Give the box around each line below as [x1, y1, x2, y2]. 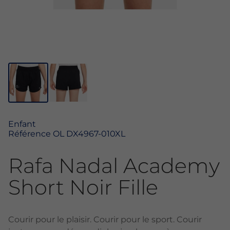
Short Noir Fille [8, 175, 158, 200]
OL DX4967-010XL [53, 129, 125, 139]
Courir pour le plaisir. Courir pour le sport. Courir [8, 215, 202, 224]
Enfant [8, 119, 36, 129]
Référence [8, 129, 53, 139]
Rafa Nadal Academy [8, 153, 220, 178]
